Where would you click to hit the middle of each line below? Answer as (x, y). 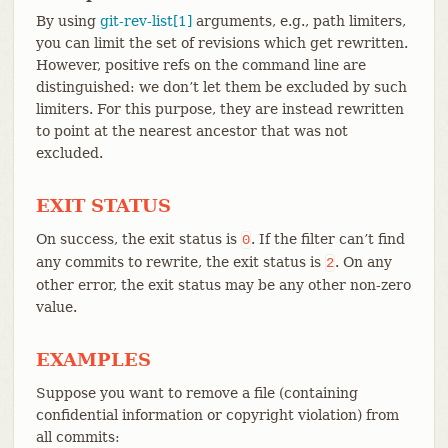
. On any (363, 261)
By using (67, 20)
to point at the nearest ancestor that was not (191, 130)
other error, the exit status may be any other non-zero (223, 284)
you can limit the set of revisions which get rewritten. (221, 42)
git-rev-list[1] (145, 20)
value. (56, 306)
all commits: (77, 436)
